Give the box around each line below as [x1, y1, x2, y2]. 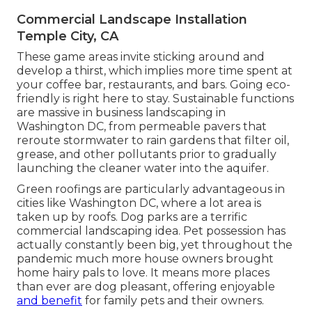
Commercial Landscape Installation [17, 12, 247, 28]
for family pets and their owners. [82, 294, 264, 308]
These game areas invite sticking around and [17, 50, 265, 64]
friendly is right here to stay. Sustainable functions [17, 92, 294, 106]
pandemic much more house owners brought [17, 252, 274, 266]
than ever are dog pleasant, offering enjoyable [17, 280, 275, 294]
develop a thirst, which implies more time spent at [17, 64, 292, 78]
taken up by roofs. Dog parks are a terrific [17, 210, 247, 224]
